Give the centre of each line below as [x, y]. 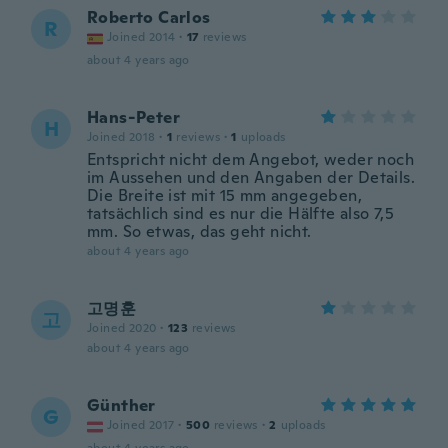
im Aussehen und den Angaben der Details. [251, 177]
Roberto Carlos [149, 17]
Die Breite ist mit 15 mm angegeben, [224, 195]
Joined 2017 [141, 425]
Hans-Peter [133, 117]
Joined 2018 [121, 137]
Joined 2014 [141, 37]
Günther [121, 405]
